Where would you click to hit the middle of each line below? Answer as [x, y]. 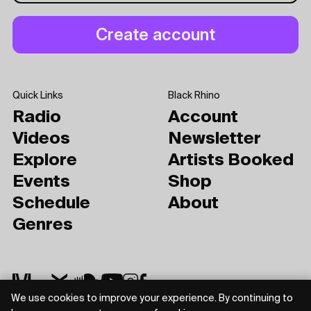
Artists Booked [231, 160]
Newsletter [215, 138]
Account [203, 117]
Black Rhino [194, 95]
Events [41, 182]
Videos [41, 138]
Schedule [51, 203]
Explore [45, 160]
